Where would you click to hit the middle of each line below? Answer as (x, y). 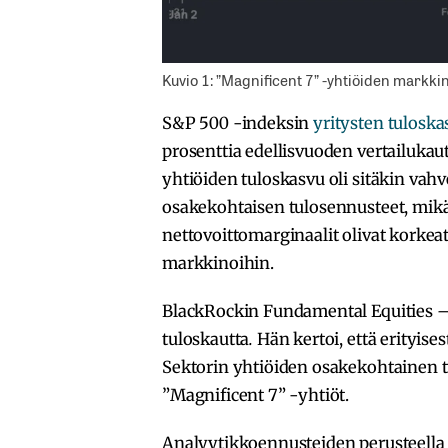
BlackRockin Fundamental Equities (297, 311)
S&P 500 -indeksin (238, 123)
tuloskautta (206, 339)
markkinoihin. (220, 263)
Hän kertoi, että (316, 339)
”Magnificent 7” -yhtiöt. (256, 395)
